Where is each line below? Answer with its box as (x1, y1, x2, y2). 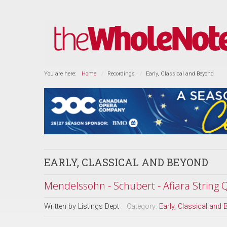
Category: (127, 202, 159, 211)
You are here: (44, 70, 79, 77)
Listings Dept (78, 202, 119, 211)
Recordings (107, 70, 135, 77)
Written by (44, 202, 78, 211)
